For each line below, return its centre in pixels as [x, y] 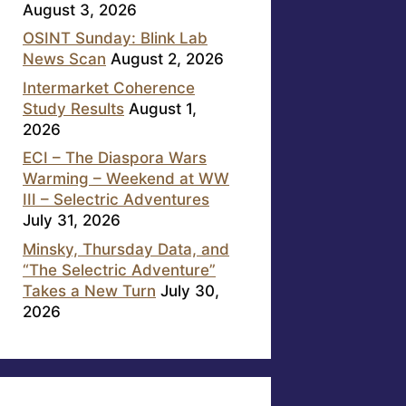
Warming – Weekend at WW [126, 179]
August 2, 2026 [167, 59]
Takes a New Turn [89, 290]
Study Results [73, 108]
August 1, [163, 108]
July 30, [190, 290]
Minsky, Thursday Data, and [126, 249]
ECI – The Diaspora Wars [115, 158]
